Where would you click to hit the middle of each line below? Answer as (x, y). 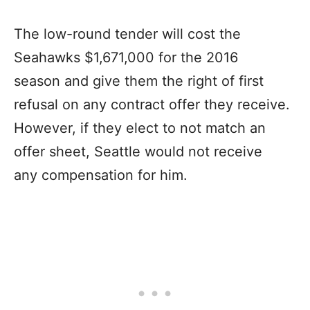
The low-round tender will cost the (127, 34)
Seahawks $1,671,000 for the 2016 (126, 57)
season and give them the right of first (139, 81)
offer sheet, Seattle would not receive (138, 151)
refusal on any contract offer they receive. (152, 104)
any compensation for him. (101, 175)
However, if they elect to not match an (140, 128)
